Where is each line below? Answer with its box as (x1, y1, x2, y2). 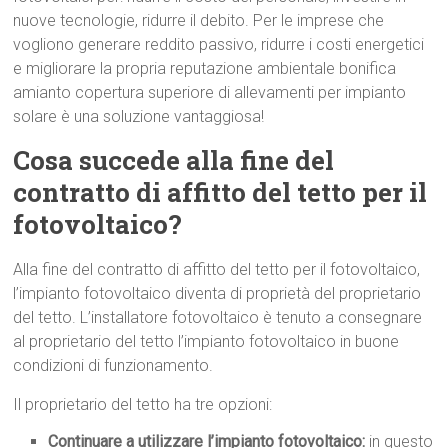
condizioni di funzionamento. (13, 356, 214, 376)
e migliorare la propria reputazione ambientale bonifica (13, 59, 397, 79)
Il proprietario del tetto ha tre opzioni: (13, 395, 273, 415)
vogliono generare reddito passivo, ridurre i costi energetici (13, 35, 425, 55)
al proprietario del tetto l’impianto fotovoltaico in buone (13, 332, 400, 352)
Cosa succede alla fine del (13, 143, 335, 178)
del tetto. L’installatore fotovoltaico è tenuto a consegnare (13, 308, 423, 328)
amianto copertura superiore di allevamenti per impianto (13, 83, 407, 103)
